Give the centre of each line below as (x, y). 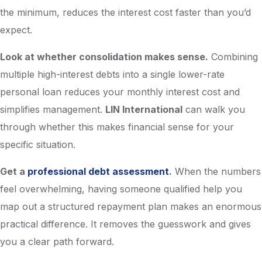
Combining (233, 57)
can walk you (214, 109)
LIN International (144, 109)
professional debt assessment (98, 171)
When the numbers (216, 171)
